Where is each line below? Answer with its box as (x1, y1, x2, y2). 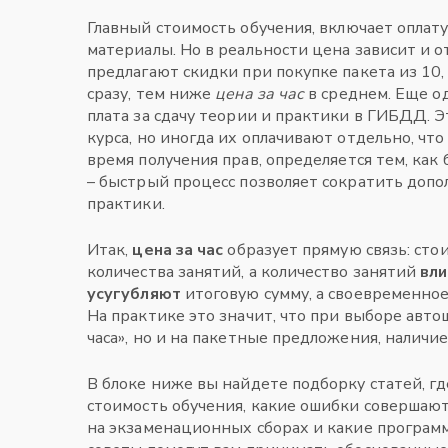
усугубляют (87, 283, 181, 305)
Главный (87, 17, 156, 39)
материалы (87, 39, 173, 61)
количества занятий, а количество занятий (87, 261, 421, 283)
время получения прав (87, 149, 259, 171)
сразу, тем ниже (87, 83, 216, 105)
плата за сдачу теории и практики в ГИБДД (87, 105, 428, 127)
